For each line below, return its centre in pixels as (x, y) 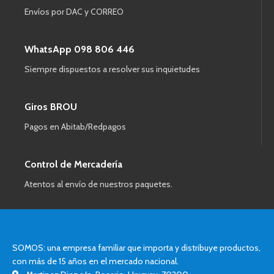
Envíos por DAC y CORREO (74, 11)
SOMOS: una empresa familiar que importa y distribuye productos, (136, 247)
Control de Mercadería (73, 164)
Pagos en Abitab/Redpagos (75, 126)
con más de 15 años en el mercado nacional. (95, 261)
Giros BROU (51, 106)
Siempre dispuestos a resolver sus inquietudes (112, 69)
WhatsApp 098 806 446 (80, 49)
